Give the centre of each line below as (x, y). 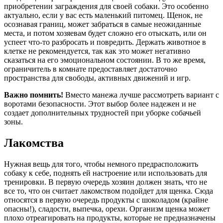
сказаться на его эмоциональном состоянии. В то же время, (105, 60)
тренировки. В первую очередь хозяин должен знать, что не (106, 182)
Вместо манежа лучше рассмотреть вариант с (141, 95)
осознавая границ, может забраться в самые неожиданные (103, 24)
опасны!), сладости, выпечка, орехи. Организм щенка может (107, 209)
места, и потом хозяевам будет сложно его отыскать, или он (105, 33)
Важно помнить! (34, 95)
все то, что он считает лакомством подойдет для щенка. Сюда (109, 191)
